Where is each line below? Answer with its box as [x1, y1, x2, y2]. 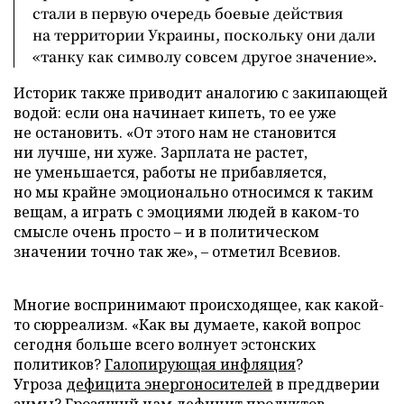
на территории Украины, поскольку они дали [32, 23, 375, 45]
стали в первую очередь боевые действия [32, 2, 344, 23]
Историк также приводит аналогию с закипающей [14, 82, 388, 103]
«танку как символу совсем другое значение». [32, 45, 377, 67]
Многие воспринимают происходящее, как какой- [14, 294, 384, 315]
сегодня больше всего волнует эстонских [14, 334, 316, 354]
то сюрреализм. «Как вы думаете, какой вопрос [14, 314, 361, 335]
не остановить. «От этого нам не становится [14, 122, 336, 142]
